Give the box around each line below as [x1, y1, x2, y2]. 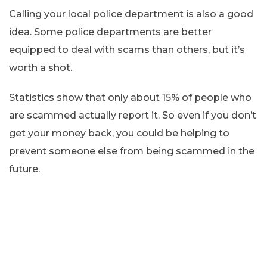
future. [9, 163, 40, 175]
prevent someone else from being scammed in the [9, 145, 254, 157]
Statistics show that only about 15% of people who [9, 92, 252, 104]
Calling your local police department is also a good [9, 8, 253, 20]
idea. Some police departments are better [9, 26, 212, 38]
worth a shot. [9, 62, 72, 74]
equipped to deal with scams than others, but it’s [9, 44, 245, 56]
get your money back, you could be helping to [9, 128, 229, 139]
